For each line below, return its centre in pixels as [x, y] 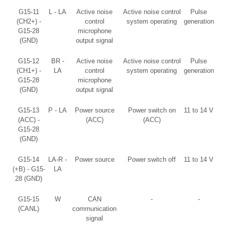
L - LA [58, 12]
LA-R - [58, 159]
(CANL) [29, 208]
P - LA [58, 110]
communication [94, 208]
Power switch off [152, 159]
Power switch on [152, 110]
